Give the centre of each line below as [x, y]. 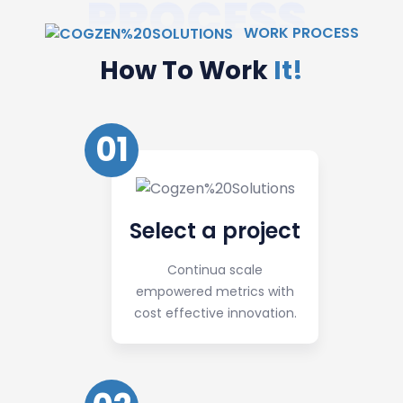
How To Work [187, 70]
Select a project [215, 230]
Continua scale [215, 269]
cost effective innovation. [215, 313]
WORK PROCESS [299, 33]
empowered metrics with [215, 291]
